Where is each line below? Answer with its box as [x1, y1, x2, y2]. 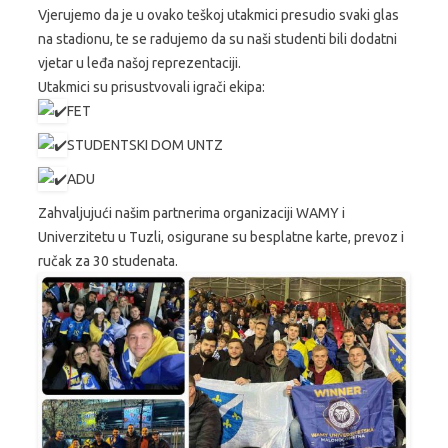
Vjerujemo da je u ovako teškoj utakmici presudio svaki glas [38, 6, 399, 23]
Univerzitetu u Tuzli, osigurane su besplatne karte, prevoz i [38, 228, 404, 245]
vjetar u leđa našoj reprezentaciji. [38, 54, 241, 71]
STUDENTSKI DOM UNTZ [67, 136, 223, 153]
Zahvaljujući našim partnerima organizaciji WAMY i [38, 204, 345, 221]
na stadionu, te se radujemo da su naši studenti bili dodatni [38, 30, 397, 47]
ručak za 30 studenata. [38, 252, 178, 269]
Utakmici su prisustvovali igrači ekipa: [38, 78, 265, 95]
